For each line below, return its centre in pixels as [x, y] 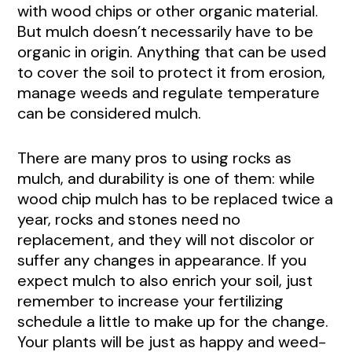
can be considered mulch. [109, 113]
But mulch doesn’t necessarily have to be [165, 31]
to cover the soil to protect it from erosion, [171, 72]
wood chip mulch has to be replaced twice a [175, 198]
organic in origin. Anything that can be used [172, 51]
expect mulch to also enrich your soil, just [165, 280]
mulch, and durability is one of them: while [166, 178]
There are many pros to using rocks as [154, 158]
